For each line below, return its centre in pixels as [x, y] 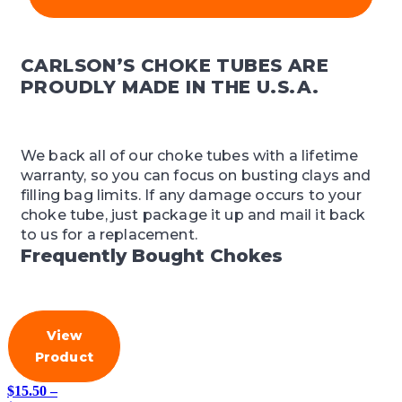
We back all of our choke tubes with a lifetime [190, 156]
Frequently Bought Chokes [152, 256]
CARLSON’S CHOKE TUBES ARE [175, 66]
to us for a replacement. [109, 235]
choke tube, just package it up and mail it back [193, 215]
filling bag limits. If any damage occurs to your [191, 196]
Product [64, 358]
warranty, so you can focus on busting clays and [196, 176]
